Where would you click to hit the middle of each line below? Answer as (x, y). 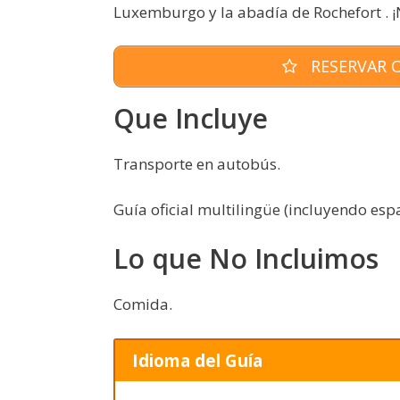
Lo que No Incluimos (246, 259)
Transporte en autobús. (197, 164)
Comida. (143, 304)
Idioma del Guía (197, 361)
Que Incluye (191, 119)
